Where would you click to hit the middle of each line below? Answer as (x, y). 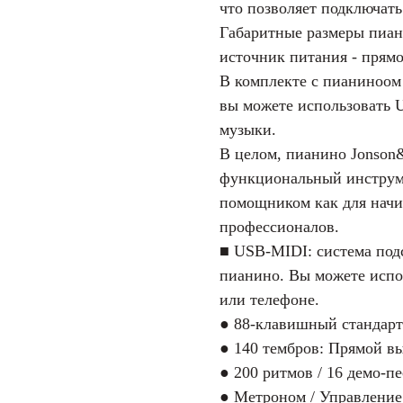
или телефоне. (269, 299)
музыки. (248, 129)
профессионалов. (279, 226)
